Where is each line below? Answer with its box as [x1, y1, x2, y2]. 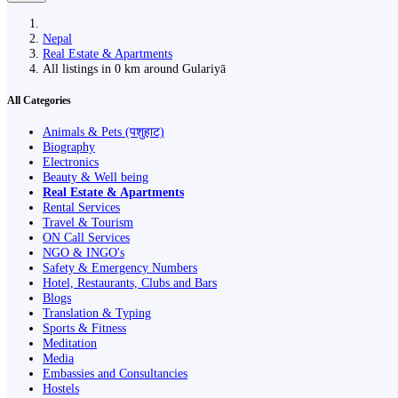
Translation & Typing [43, 306, 151, 321]
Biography [43, 139, 95, 155]
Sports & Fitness [43, 321, 126, 336]
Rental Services [43, 200, 120, 215]
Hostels [43, 381, 79, 396]
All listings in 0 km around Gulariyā [43, 60, 233, 76]
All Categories [7, 93, 71, 107]
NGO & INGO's [43, 245, 124, 260]
